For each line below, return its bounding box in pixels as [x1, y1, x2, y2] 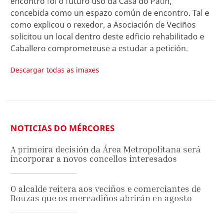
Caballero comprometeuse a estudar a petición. [10, 42, 188, 54]
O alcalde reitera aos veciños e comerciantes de [10, 184, 201, 194]
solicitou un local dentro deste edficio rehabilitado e [10, 31, 204, 42]
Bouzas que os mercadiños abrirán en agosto [10, 193, 192, 204]
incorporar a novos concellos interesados [10, 153, 177, 164]
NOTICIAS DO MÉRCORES [10, 122, 114, 134]
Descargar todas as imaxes [10, 65, 99, 74]
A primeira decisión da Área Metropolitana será [10, 144, 201, 155]
